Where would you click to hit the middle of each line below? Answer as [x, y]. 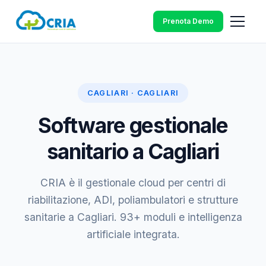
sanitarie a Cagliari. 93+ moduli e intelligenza [133, 217]
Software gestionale [133, 125]
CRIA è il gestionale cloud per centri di [133, 183]
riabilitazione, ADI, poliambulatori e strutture [133, 200]
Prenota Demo [188, 21]
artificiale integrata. [133, 234]
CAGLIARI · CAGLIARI [133, 93]
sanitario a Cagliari [133, 151]
